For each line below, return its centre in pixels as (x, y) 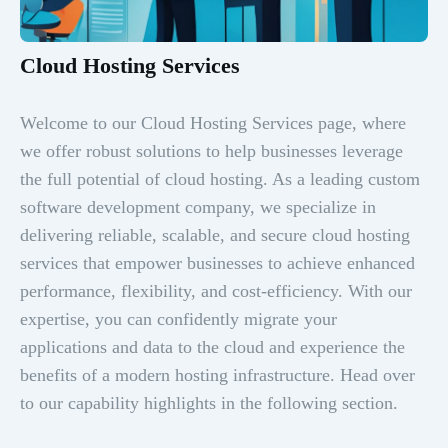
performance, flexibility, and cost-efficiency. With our (216, 291)
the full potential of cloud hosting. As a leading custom (220, 179)
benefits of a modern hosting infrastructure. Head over (217, 375)
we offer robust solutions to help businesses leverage (211, 151)
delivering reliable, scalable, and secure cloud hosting (215, 235)
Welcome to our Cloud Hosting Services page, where (213, 123)
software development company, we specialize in (198, 207)
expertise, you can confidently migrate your (178, 319)
